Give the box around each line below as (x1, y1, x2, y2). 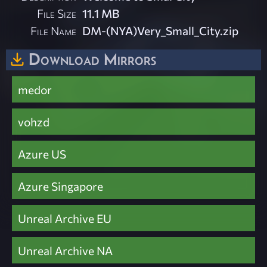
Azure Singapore (18, 179, 103, 194)
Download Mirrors (29, 49, 156, 69)
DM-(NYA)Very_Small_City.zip (82, 23, 239, 38)
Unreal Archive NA (18, 243, 113, 258)
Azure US (18, 147, 66, 162)
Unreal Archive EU (18, 211, 111, 226)
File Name (30, 23, 77, 38)
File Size (37, 6, 77, 21)
